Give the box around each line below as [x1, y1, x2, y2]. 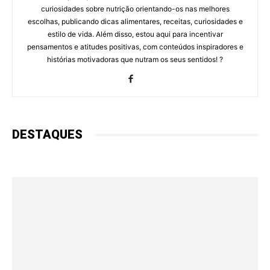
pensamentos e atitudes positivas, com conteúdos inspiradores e [27, 42, 243, 52]
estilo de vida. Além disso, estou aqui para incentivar [47, 30, 223, 39]
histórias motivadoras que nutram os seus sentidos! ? [47, 55, 223, 64]
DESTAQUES [12, 127, 83, 142]
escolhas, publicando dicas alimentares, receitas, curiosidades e [27, 17, 243, 27]
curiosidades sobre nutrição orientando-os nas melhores [40, 4, 230, 14]
